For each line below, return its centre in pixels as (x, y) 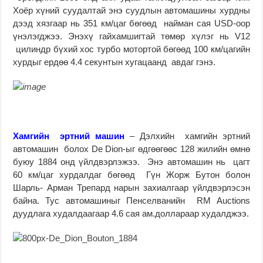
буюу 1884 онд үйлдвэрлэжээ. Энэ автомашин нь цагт (131, 161)
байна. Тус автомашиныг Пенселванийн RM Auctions (131, 200)
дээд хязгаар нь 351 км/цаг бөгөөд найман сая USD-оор (131, 23)
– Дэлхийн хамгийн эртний (187, 136)
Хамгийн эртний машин (69, 136)
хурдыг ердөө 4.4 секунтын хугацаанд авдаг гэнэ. (114, 62)
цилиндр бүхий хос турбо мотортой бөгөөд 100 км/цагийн (131, 49)
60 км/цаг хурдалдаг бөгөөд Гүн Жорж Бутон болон (131, 174)
